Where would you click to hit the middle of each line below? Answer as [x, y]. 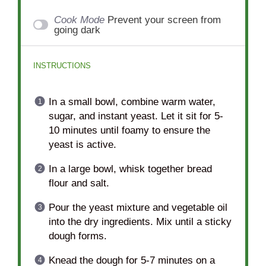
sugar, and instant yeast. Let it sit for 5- [136, 116]
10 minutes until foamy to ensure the [129, 130]
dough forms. [77, 236]
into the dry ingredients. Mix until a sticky [140, 221]
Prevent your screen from [164, 20]
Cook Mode [80, 20]
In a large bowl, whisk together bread [130, 169]
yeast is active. [82, 144]
